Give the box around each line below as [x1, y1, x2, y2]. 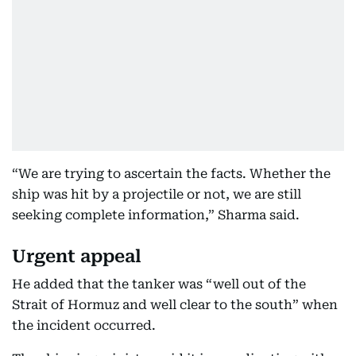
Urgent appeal [12, 246, 141, 266]
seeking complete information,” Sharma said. [12, 207, 300, 222]
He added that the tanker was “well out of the [12, 276, 306, 292]
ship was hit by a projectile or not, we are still [12, 186, 301, 202]
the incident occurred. [12, 317, 156, 333]
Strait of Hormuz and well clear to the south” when [12, 296, 338, 312]
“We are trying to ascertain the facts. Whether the [12, 165, 331, 181]
